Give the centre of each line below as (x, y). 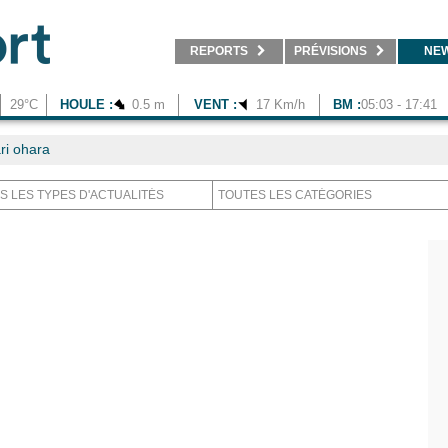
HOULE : (86, 104)
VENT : (215, 104)
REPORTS (219, 51)
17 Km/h (278, 104)
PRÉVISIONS (330, 51)
